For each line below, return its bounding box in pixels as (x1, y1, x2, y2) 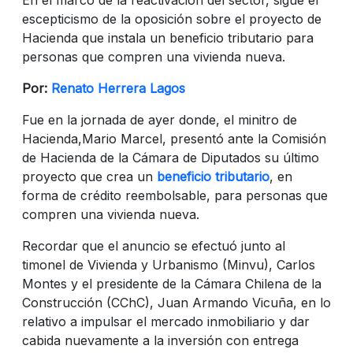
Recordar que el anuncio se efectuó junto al (22, 237, 285, 254)
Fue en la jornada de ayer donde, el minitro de (22, 111, 297, 128)
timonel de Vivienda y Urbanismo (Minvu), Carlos (22, 256, 315, 273)
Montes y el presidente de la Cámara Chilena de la (22, 275, 321, 292)
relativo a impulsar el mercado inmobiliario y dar (22, 313, 310, 329)
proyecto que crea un (22, 168, 157, 184)
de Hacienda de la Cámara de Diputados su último (22, 149, 319, 165)
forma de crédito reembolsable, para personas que (22, 187, 328, 203)
